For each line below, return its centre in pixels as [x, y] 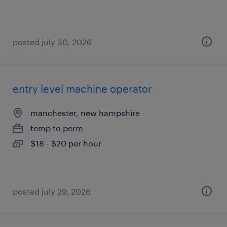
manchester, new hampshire [85, 113]
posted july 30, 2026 [52, 42]
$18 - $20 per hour [66, 143]
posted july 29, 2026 [52, 191]
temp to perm [57, 128]
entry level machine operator [82, 89]
